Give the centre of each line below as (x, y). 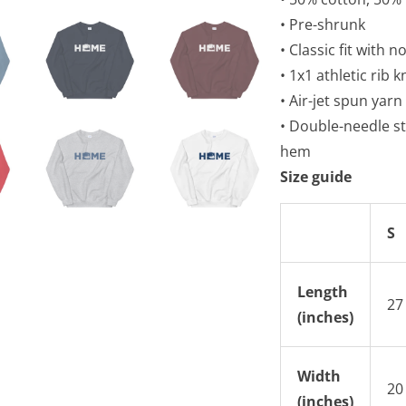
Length (323, 291)
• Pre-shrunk (323, 24)
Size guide (316, 176)
